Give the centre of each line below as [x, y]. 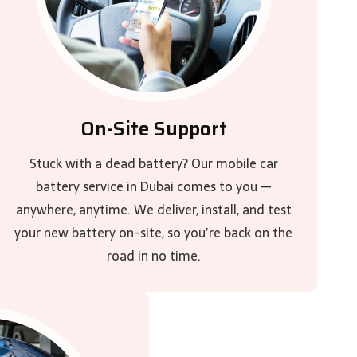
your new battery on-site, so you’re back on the [154, 233]
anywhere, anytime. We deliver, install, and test [153, 210]
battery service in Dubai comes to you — [153, 186]
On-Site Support [153, 129]
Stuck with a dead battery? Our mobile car [153, 163]
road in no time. [153, 256]
